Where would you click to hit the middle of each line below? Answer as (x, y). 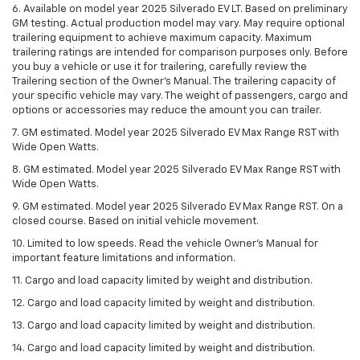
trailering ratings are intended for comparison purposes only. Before (180, 52)
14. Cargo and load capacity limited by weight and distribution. (164, 348)
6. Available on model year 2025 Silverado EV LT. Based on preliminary (180, 9)
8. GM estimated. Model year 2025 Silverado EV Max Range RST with (176, 170)
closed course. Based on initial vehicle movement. (135, 221)
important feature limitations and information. (124, 258)
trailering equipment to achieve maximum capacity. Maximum (162, 38)
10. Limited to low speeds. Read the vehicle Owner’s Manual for (165, 243)
